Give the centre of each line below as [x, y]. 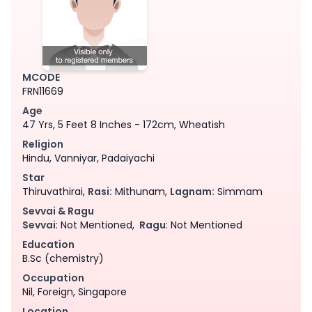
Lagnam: [192, 191]
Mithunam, [141, 191]
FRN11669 [43, 91]
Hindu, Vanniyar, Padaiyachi [88, 158]
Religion [43, 144]
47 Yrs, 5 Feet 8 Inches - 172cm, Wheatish [124, 124]
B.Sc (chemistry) [63, 258]
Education [48, 244]
